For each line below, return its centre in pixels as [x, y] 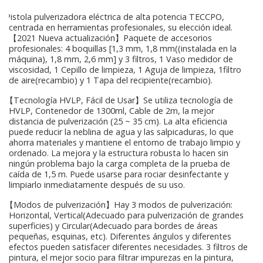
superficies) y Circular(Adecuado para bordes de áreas [113, 225]
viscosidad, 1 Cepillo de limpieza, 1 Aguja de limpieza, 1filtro [125, 69]
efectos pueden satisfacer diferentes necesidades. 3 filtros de [128, 247]
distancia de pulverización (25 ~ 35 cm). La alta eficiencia [118, 121]
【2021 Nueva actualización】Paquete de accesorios [110, 38]
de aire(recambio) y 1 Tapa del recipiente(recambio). [111, 80]
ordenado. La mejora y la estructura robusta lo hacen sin [119, 153]
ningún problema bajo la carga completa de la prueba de [119, 163]
